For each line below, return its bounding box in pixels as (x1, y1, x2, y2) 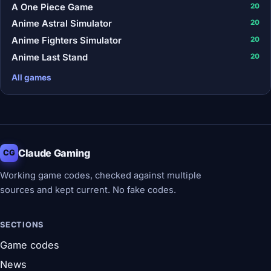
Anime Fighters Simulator (11, 35, 122, 47)
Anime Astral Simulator (11, 18, 112, 30)
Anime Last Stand (11, 51, 88, 63)
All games (11, 72, 51, 82)
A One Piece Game (11, 1, 93, 13)
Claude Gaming (18, 146, 90, 159)
